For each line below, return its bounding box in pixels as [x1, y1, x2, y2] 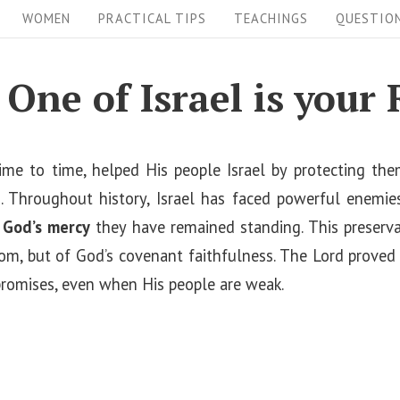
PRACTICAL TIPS [98, 9, 207, 27]
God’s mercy [2, 215, 91, 237]
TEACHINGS [234, 9, 309, 27]
